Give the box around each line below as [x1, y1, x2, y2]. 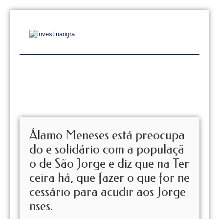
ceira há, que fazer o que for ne [29, 171, 190, 185]
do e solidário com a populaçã [29, 142, 184, 156]
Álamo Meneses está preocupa [29, 128, 185, 142]
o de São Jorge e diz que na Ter [29, 156, 189, 171]
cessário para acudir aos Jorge [29, 185, 186, 199]
